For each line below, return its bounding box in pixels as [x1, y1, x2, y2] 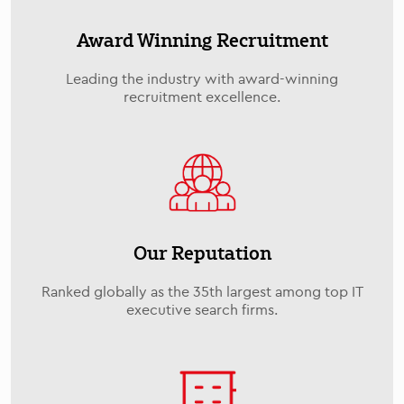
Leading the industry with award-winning [66, 69, 338, 87]
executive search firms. [126, 299, 278, 318]
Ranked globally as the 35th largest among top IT [41, 281, 363, 300]
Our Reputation [133, 238, 271, 266]
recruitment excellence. [124, 87, 280, 106]
